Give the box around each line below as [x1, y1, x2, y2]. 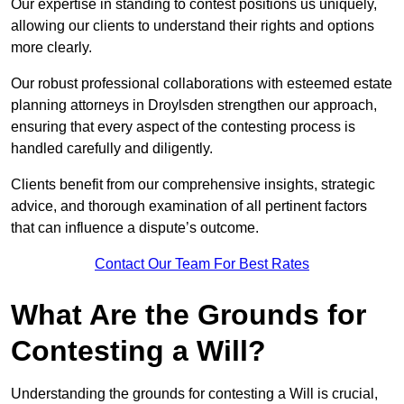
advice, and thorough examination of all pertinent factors [11, 198, 367, 215]
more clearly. [11, 40, 96, 56]
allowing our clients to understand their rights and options [11, 18, 374, 34]
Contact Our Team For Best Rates [95, 256, 309, 272]
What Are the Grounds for [11, 298, 366, 332]
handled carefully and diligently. [11, 141, 213, 157]
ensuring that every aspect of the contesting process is [11, 119, 355, 135]
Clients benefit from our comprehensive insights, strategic [11, 177, 375, 193]
